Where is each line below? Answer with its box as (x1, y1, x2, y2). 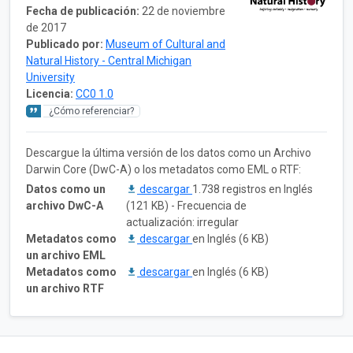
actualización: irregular (126, 215, 239, 229)
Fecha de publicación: (26, 4, 139, 17)
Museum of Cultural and (106, 37, 225, 50)
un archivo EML (26, 248, 106, 262)
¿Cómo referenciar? (49, 105, 134, 117)
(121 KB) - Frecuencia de (126, 199, 247, 212)
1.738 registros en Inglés (192, 182, 313, 195)
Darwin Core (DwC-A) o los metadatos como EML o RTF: (26, 162, 301, 176)
